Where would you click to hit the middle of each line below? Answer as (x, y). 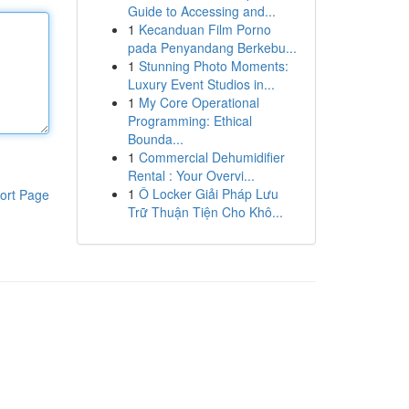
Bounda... (155, 139)
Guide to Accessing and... (201, 11)
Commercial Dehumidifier (211, 157)
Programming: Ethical (189, 121)
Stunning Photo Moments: (213, 66)
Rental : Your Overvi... (191, 175)
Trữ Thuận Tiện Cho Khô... (205, 212)
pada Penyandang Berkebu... (212, 47)
